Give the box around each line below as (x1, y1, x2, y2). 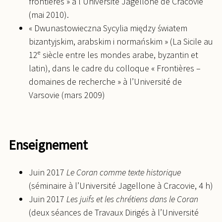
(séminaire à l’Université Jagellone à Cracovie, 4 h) (29, 180, 213, 192)
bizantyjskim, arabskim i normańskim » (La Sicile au (29, 35, 213, 47)
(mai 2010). (29, 8, 69, 20)
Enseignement (9, 136, 88, 153)
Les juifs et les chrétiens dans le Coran (66, 193, 198, 205)
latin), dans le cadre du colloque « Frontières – (29, 62, 201, 74)
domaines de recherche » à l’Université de (29, 75, 182, 87)
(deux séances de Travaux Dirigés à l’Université (29, 207, 199, 219)
